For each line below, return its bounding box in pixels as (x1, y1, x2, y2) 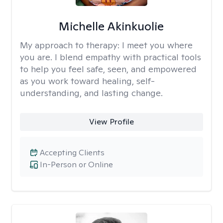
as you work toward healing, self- (20, 75, 155, 87)
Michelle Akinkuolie (59, 18, 164, 34)
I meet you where (122, 39, 193, 51)
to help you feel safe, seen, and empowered (20, 63, 197, 75)
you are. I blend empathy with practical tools (20, 51, 201, 63)
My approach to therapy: (20, 39, 122, 51)
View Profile (89, 116, 134, 127)
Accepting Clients (40, 147, 105, 158)
